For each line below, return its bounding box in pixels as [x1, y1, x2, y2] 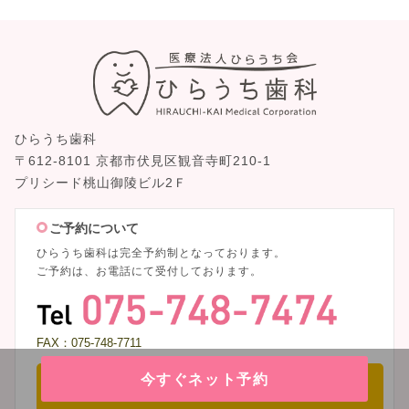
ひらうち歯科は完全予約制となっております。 [37, 246, 286, 259]
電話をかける [150, 378, 270, 399]
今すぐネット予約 [140, 371, 269, 387]
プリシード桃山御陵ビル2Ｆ [15, 174, 187, 190]
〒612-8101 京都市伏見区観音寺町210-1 [15, 152, 285, 168]
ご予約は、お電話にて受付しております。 [37, 264, 262, 278]
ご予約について [48, 220, 139, 236]
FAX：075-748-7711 [37, 335, 142, 350]
